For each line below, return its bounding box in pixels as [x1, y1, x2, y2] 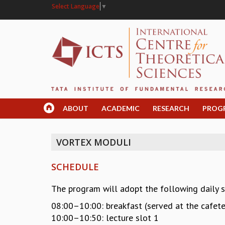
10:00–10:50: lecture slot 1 [51, 212, 159, 224]
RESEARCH [153, 104, 189, 113]
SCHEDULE [51, 161, 99, 173]
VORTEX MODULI [56, 136, 131, 149]
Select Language [52, 2, 99, 11]
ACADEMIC [101, 104, 140, 113]
